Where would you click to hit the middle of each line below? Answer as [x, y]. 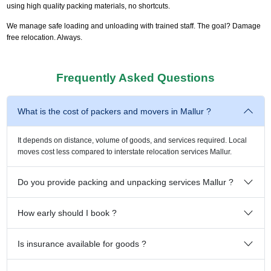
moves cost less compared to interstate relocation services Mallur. [125, 152]
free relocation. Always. [44, 37]
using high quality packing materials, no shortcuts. [88, 6]
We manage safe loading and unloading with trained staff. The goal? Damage [133, 26]
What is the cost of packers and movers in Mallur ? [114, 111]
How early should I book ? [67, 213]
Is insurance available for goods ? [82, 243]
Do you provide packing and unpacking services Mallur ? [126, 182]
